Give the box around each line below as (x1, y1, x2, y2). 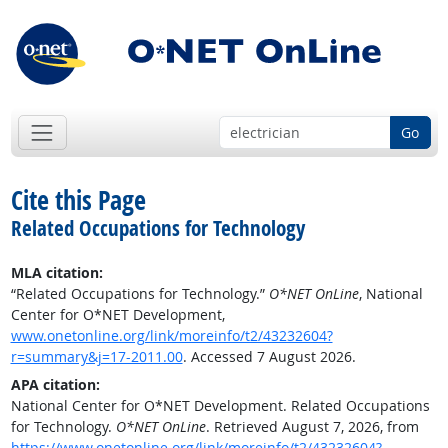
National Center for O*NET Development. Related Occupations (10, 396, 430, 416)
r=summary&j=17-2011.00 (10, 347, 183, 367)
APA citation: (10, 375, 100, 395)
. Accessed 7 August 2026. (182, 347, 356, 367)
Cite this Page (10, 182, 146, 219)
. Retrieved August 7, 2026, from (205, 417, 419, 437)
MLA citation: (10, 263, 103, 283)
